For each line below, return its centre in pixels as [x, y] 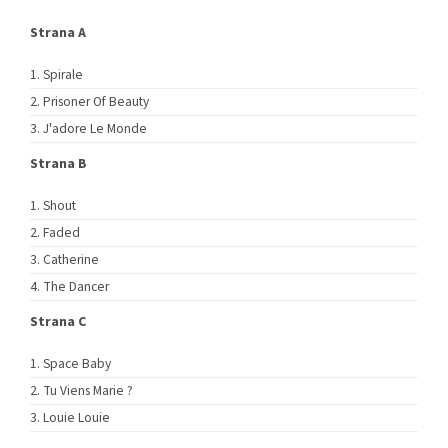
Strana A [58, 33]
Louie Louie [76, 418]
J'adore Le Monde [95, 129]
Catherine [71, 260]
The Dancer [76, 287]
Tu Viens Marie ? [88, 391]
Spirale [63, 75]
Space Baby [77, 364]
